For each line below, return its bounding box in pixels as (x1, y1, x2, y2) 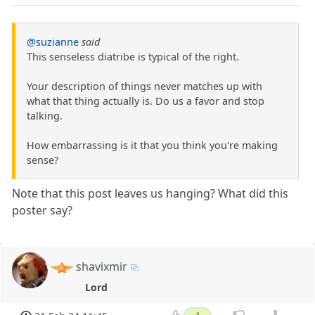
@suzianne (27, 34, 79, 49)
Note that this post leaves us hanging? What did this (12, 185, 289, 201)
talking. (27, 108, 63, 122)
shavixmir (76, 258, 128, 274)
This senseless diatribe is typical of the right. (27, 49, 239, 63)
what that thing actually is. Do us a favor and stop (27, 94, 264, 108)
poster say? (12, 202, 73, 218)
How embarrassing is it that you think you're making (27, 138, 278, 152)
